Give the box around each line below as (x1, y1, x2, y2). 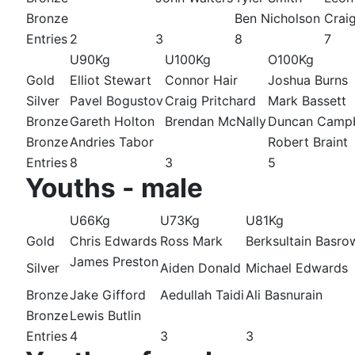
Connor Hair (165, 72, 238, 89)
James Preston (70, 254, 158, 270)
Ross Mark (160, 233, 223, 250)
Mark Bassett (268, 93, 346, 109)
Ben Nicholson (235, 10, 320, 27)
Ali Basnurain (246, 287, 323, 303)
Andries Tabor (70, 134, 154, 151)
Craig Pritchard (165, 93, 256, 109)
